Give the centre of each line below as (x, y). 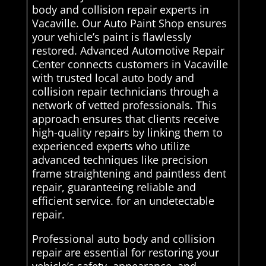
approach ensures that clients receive (125, 119)
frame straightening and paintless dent (129, 174)
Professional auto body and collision (123, 239)
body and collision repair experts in (120, 10)
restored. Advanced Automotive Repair (128, 51)
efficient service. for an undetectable (123, 201)
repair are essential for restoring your (125, 253)
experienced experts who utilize (111, 146)
